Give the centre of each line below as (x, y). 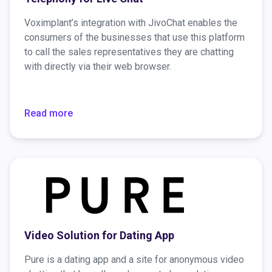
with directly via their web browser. (98, 67)
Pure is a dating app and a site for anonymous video (134, 260)
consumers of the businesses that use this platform (134, 38)
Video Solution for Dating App (99, 236)
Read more (49, 114)
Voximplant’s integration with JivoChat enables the (131, 23)
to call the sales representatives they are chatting (129, 52)
